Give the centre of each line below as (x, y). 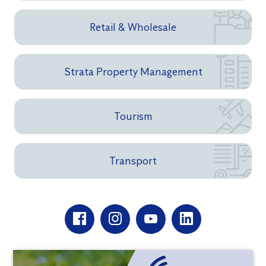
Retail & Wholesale (133, 27)
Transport (133, 161)
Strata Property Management (133, 72)
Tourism (133, 116)
